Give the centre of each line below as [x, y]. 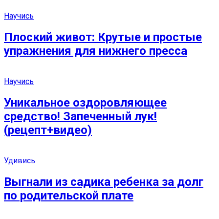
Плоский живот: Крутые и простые [103, 37]
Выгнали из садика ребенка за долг [104, 182]
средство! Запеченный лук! [80, 116]
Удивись [20, 160]
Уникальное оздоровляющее [85, 102]
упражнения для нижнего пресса [96, 51]
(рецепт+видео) [48, 130]
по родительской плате [69, 195]
